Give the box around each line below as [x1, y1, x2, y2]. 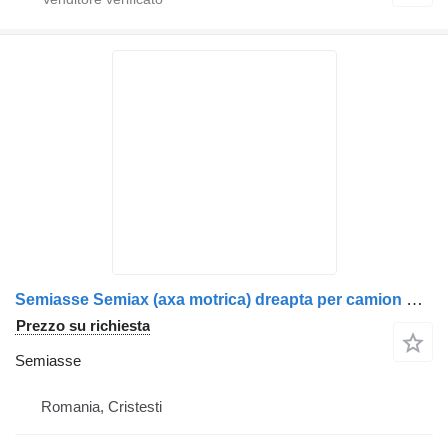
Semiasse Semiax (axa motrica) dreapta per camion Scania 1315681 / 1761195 [406, 289, 423, 309]
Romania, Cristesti [41, 397, 162, 415]
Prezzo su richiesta [16, 316, 150, 334]
